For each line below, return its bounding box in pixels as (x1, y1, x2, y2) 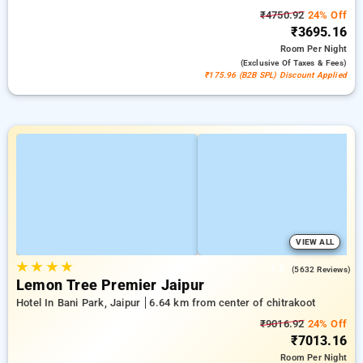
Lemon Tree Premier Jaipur (16, 277, 204, 293)
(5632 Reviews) (292, 265, 351, 274)
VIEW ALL (296, 237, 334, 246)
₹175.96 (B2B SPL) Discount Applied (204, 70, 347, 79)
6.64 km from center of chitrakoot (149, 297, 315, 309)
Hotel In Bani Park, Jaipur (16, 297, 144, 309)
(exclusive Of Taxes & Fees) (240, 58, 347, 67)
